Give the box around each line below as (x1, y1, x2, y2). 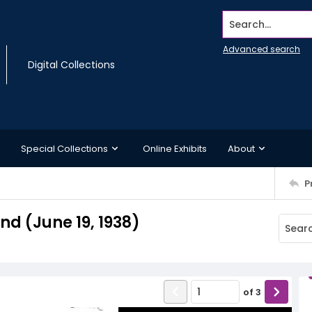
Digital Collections (28, 58, 115, 72)
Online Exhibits (143, 141, 207, 155)
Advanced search (223, 43, 300, 55)
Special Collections (21, 141, 108, 155)
